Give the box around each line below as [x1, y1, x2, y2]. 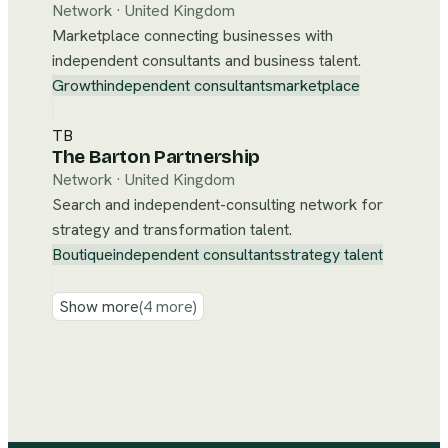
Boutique [52, 244, 113, 265]
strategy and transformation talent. [52, 219, 292, 240]
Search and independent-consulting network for [52, 194, 383, 215]
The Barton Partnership [52, 146, 260, 168]
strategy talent [282, 244, 383, 265]
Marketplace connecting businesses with [52, 25, 333, 46]
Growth [52, 75, 104, 96]
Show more [59, 296, 139, 317]
